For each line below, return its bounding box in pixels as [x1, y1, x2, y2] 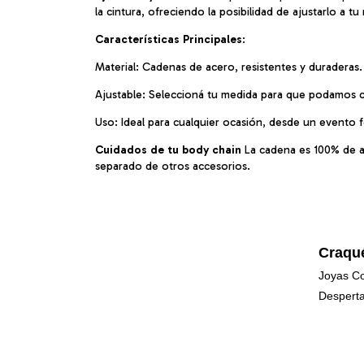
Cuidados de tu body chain [95, 142, 245, 157]
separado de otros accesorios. [95, 158, 250, 173]
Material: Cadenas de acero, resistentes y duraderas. [95, 59, 362, 74]
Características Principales [95, 32, 242, 46]
